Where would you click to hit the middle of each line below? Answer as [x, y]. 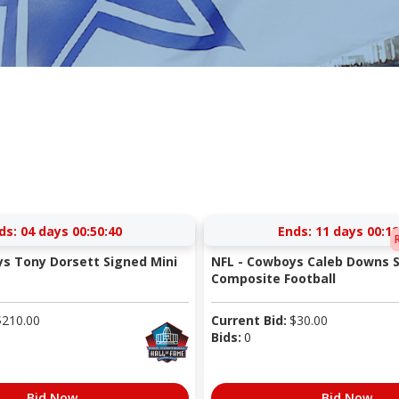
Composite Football [273, 278]
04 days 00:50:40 [71, 231]
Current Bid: [248, 320]
